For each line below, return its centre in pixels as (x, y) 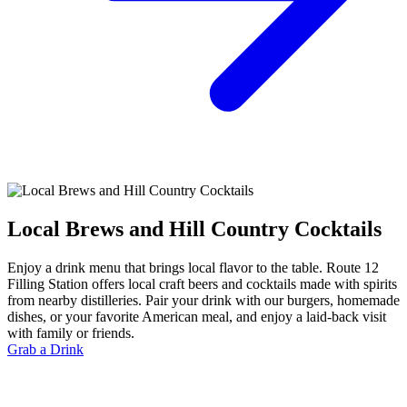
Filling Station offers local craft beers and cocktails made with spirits (202, 284)
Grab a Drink (45, 350)
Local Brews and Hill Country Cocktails (194, 229)
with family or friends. (71, 333)
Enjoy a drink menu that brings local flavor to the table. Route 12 (193, 268)
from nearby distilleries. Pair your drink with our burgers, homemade (203, 301)
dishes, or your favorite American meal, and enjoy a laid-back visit (197, 317)
